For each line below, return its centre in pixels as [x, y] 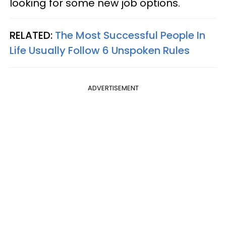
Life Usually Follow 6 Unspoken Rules [100, 51]
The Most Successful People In [130, 36]
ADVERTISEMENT [113, 88]
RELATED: [32, 36]
